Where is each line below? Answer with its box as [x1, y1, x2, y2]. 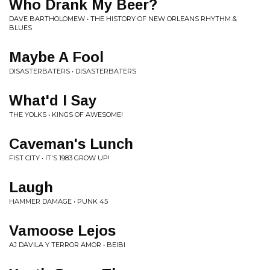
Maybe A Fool [9, 49, 104, 65]
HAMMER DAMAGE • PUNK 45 [9, 197, 108, 206]
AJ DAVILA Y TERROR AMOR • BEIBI [9, 240, 125, 249]
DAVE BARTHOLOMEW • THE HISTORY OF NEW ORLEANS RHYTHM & [9, 14, 237, 23]
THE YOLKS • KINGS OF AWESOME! [9, 110, 123, 119]
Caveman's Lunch [9, 136, 133, 152]
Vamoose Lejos [9, 222, 116, 239]
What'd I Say [9, 92, 96, 108]
